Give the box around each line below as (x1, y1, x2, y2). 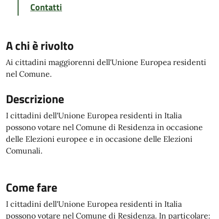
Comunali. (6, 146, 43, 155)
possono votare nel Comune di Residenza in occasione (6, 122, 203, 132)
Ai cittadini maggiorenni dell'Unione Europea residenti (6, 57, 206, 67)
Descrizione (6, 90, 64, 108)
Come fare (6, 178, 57, 196)
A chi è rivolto (6, 37, 74, 54)
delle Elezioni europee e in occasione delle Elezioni (6, 134, 193, 144)
